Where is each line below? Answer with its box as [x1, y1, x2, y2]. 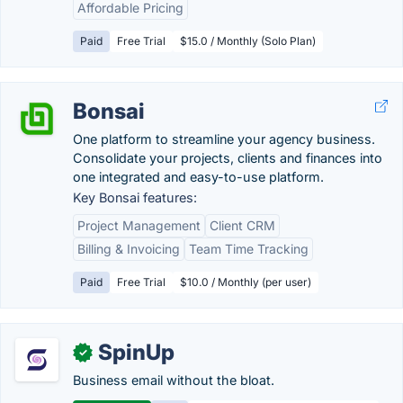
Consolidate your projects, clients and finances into [73, 150, 382, 166]
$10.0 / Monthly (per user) [180, 275, 311, 289]
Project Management [77, 218, 201, 233]
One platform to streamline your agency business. [73, 131, 375, 147]
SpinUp [98, 339, 175, 365]
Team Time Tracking [189, 241, 309, 256]
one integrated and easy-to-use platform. [73, 169, 324, 184]
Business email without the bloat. [73, 372, 274, 388]
